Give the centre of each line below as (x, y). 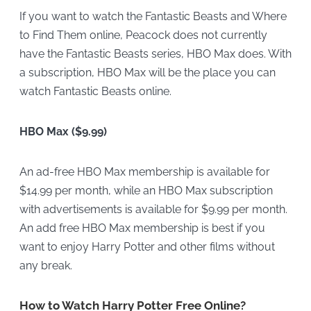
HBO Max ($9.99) (63, 132)
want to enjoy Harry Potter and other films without (147, 246)
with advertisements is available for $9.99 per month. (153, 209)
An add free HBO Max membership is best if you (142, 228)
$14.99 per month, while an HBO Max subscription (146, 190)
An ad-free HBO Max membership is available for (144, 171)
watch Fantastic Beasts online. (95, 92)
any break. (45, 265)
